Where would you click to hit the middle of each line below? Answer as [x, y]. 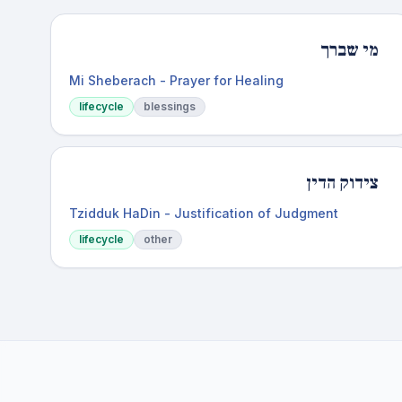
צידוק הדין [342, 183]
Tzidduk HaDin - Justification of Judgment [204, 213]
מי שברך [349, 50]
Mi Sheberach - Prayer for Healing [176, 80]
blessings [170, 106]
